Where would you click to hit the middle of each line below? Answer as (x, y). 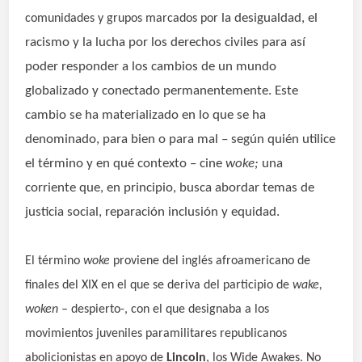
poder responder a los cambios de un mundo (151, 67)
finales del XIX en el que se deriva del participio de (158, 285)
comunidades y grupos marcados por (124, 19)
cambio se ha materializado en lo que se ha (146, 115)
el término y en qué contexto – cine (126, 164)
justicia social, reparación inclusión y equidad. (153, 212)
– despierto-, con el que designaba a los (166, 309)
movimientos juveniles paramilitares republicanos (156, 334)
